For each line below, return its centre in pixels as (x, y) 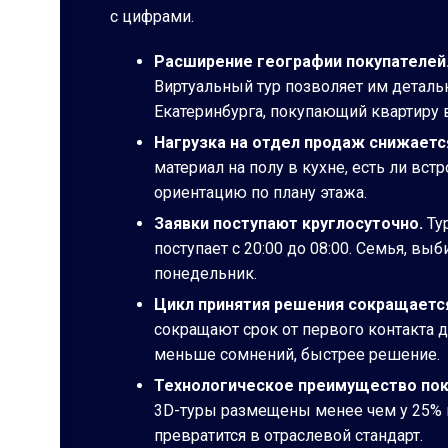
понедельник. (205, 273)
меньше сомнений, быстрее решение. (297, 354)
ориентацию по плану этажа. (260, 192)
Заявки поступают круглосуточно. (288, 223)
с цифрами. (152, 16)
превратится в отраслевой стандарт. (288, 435)
